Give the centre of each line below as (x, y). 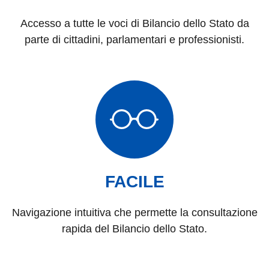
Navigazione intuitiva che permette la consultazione (134, 212)
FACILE (134, 181)
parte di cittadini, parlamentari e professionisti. (134, 39)
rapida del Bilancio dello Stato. (134, 228)
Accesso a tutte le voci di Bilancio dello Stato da (134, 23)
